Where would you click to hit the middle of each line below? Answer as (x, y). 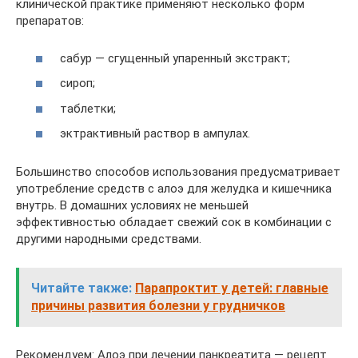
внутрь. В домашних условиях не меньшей (132, 205)
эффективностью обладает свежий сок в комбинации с (174, 222)
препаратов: (50, 21)
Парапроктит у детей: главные (232, 288)
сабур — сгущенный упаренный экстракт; (175, 58)
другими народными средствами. (109, 239)
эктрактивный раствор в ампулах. (155, 133)
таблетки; (88, 108)
